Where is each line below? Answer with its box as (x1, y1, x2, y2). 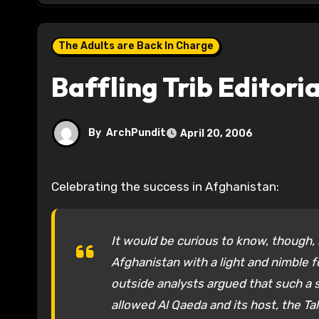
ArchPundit (106, 127, 166, 140)
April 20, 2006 (180, 127, 253, 140)
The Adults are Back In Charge (58, 40, 214, 53)
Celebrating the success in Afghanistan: (59, 179, 279, 194)
